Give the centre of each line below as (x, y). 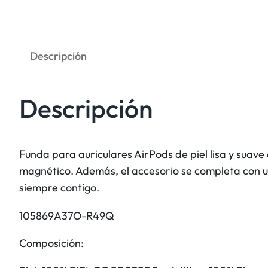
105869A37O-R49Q (67, 215)
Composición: (51, 243)
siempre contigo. (59, 188)
